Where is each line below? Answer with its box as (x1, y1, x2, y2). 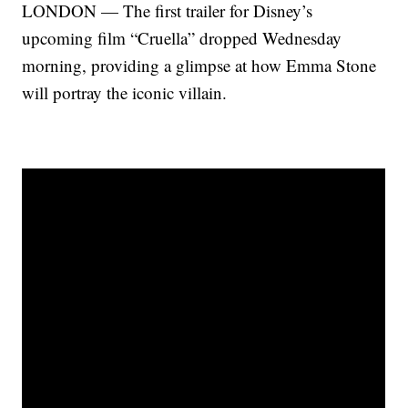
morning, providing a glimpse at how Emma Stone (22, 54, 377, 77)
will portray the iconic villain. (22, 81, 228, 105)
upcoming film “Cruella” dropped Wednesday (22, 26, 342, 50)
